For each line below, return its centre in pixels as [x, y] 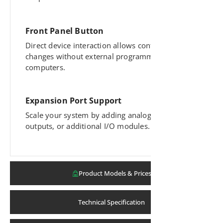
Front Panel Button [65, 31]
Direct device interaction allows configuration [105, 45]
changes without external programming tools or [110, 56]
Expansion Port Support [74, 101]
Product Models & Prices [115, 173]
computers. [45, 67]
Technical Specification [111, 202]
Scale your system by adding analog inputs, [102, 115]
